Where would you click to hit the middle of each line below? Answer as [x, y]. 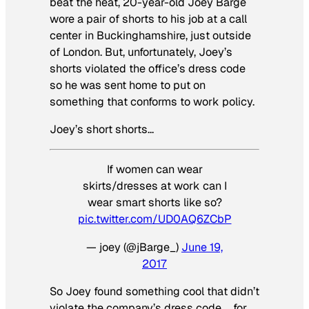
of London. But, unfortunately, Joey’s [141, 52]
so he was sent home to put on [128, 85]
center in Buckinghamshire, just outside [150, 35]
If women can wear [154, 170]
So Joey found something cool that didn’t [154, 291]
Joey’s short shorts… [102, 129]
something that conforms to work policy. [152, 101]
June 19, [202, 247]
